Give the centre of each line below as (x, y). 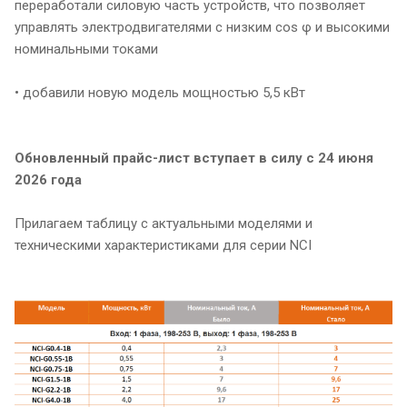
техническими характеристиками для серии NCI (163, 246)
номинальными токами (86, 50)
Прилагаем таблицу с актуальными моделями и (164, 224)
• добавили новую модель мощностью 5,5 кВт (160, 93)
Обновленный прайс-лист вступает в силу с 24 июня (194, 159)
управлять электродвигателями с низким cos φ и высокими (202, 28)
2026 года (48, 180)
